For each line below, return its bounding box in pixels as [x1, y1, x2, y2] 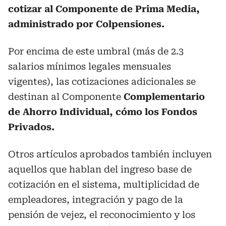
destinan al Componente [8, 91, 124, 102]
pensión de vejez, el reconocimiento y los [8, 209, 195, 220]
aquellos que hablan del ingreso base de [8, 164, 192, 175]
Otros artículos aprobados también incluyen [8, 149, 212, 159]
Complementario [124, 91, 205, 102]
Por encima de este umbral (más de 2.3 [8, 46, 184, 56]
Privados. [8, 122, 54, 132]
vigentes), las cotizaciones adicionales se [8, 76, 196, 87]
